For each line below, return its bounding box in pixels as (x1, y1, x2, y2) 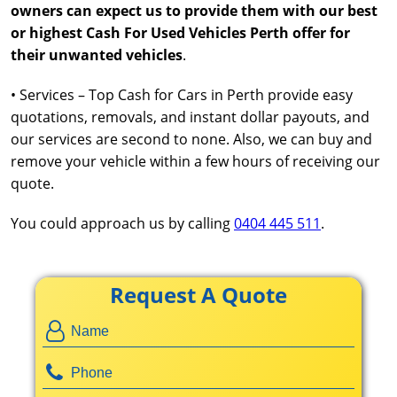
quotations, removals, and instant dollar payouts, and (11, 107, 370, 127)
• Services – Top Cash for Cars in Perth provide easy (11, 85, 353, 105)
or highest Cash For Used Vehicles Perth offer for (11, 23, 350, 43)
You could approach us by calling (11, 214, 234, 233)
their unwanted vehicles (11, 45, 183, 65)
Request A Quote (110, 280, 287, 309)
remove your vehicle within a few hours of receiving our (11, 152, 380, 171)
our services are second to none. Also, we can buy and (11, 129, 372, 149)
